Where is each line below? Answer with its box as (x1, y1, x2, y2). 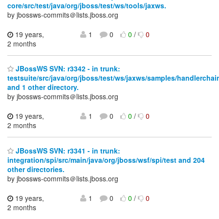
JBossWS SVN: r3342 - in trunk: (14, 64, 120, 74)
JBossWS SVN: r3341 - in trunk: (14, 145, 120, 155)
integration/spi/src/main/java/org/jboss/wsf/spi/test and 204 (7, 154, 205, 165)
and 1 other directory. (7, 82, 79, 92)
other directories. (7, 164, 65, 174)
